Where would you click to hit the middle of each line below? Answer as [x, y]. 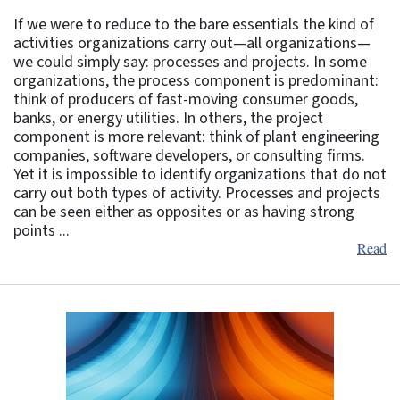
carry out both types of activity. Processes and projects [197, 193]
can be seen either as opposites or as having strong [184, 212]
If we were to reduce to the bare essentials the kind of [194, 24]
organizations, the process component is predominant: [196, 80]
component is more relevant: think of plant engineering [196, 137]
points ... [42, 230]
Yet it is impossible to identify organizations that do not [200, 174]
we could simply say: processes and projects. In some [190, 62]
